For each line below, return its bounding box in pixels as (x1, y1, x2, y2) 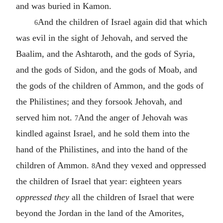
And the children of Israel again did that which (37, 16, 207, 27)
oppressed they (16, 192, 69, 202)
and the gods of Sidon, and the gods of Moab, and (16, 64, 197, 75)
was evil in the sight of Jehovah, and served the (16, 32, 188, 43)
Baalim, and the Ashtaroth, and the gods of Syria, (16, 48, 195, 59)
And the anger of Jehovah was (78, 112, 188, 122)
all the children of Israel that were (69, 192, 194, 202)
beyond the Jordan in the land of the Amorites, (16, 208, 184, 218)
